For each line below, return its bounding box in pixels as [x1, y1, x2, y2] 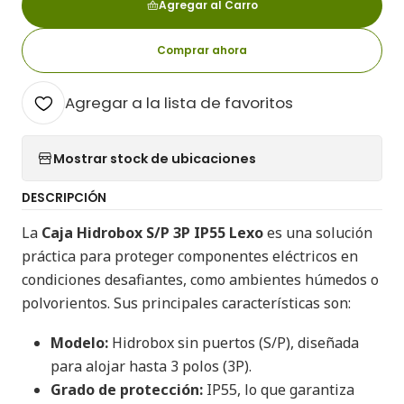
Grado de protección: [50, 380, 203, 399]
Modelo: [50, 333, 108, 353]
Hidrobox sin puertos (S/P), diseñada [108, 333, 359, 353]
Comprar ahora [157, 42, 247, 58]
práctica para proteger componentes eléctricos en [22, 246, 358, 266]
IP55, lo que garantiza [203, 380, 354, 399]
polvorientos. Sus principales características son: [22, 293, 351, 313]
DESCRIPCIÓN [22, 189, 106, 207]
